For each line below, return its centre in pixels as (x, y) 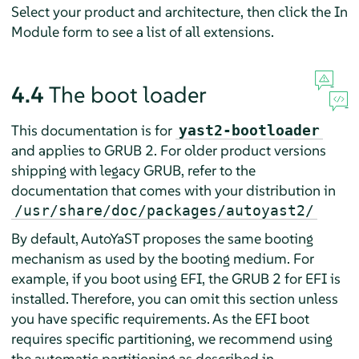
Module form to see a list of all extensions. (142, 32)
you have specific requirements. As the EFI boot (160, 319)
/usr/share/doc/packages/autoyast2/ (164, 211)
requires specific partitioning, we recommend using (171, 339)
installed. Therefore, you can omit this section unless (174, 299)
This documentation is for (93, 131)
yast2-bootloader (249, 131)
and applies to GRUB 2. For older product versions (168, 151)
